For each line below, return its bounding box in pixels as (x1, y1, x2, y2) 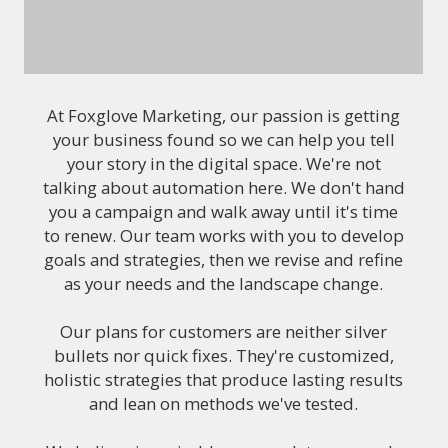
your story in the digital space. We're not (66, 152, 381, 175)
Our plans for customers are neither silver (60, 320, 387, 343)
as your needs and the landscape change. (64, 272, 383, 295)
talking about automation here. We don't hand (42, 176, 405, 199)
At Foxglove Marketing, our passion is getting (47, 104, 400, 127)
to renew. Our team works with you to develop (43, 224, 404, 247)
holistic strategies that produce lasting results (44, 368, 403, 391)
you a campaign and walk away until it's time (49, 200, 398, 223)
